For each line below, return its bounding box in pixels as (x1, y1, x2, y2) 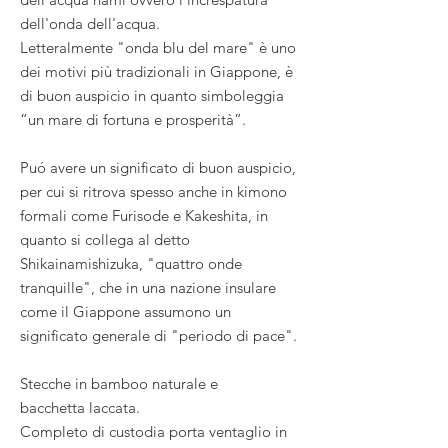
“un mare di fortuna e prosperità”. (20, 109, 246, 129)
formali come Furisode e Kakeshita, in (20, 205, 268, 225)
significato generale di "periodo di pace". (20, 325, 297, 345)
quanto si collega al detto (20, 229, 190, 249)
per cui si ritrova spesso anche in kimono (20, 181, 287, 201)
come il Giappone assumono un (20, 301, 231, 321)
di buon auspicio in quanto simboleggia (20, 85, 284, 105)
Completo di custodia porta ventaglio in (20, 421, 287, 441)
